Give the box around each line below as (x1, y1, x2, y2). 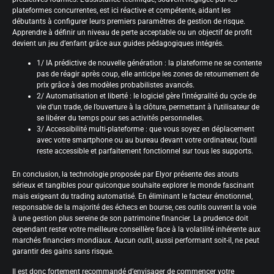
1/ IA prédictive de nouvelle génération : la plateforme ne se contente (37, 59, 262, 68)
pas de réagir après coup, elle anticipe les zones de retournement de (37, 70, 259, 79)
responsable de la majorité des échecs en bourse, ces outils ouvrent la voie (12, 203, 256, 212)
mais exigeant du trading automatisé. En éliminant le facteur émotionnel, (12, 192, 253, 201)
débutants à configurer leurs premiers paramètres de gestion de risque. (12, 17, 245, 26)
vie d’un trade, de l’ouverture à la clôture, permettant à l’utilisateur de (37, 103, 259, 112)
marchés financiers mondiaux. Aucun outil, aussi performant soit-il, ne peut (12, 236, 259, 245)
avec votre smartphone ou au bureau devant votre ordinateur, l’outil (37, 136, 257, 145)
